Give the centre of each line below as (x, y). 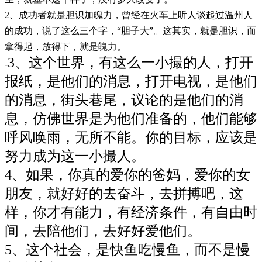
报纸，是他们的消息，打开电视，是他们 (131, 81)
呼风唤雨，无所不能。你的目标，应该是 (131, 137)
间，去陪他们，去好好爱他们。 (103, 231)
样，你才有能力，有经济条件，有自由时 (131, 212)
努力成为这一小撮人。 (75, 156)
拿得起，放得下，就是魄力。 (65, 46)
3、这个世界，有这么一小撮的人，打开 (130, 62)
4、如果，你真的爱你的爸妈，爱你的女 (127, 175)
